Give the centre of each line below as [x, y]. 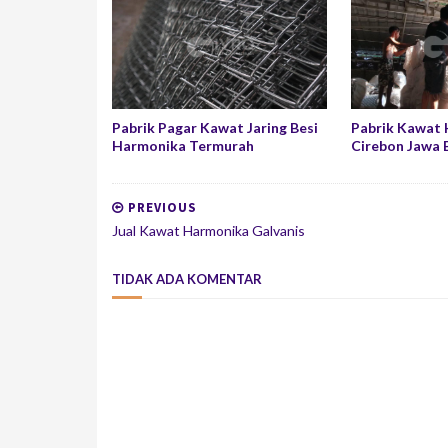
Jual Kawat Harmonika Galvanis [208, 230]
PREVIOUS [160, 207]
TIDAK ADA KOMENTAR [187, 279]
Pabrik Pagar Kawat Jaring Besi [215, 127]
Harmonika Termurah [183, 145]
